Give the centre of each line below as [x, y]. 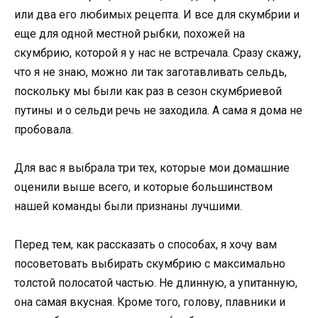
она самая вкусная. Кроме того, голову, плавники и [150, 302]
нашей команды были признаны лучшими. [128, 207]
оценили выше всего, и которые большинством [143, 187]
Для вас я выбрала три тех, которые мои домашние [152, 168]
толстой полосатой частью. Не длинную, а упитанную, [156, 283]
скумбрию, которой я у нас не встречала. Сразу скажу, [158, 53]
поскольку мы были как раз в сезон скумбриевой [148, 92]
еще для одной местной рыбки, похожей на [130, 34]
